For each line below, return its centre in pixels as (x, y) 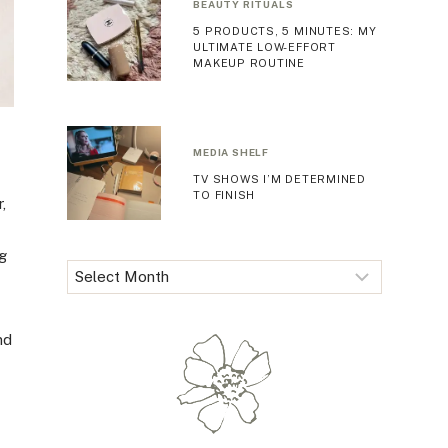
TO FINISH (224, 194)
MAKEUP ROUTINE (249, 62)
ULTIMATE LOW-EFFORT (264, 46)
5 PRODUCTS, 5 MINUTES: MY (285, 30)
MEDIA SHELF (231, 151)
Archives (95, 272)
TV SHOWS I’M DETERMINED (279, 178)
